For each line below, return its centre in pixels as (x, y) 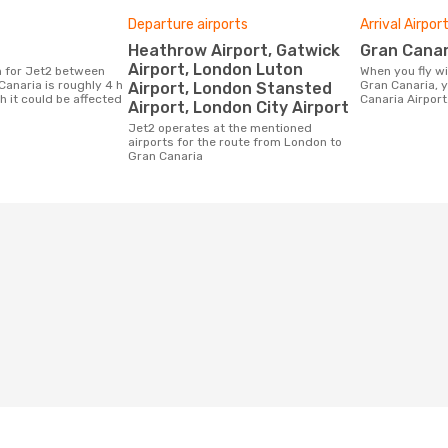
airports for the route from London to (235, 142)
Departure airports (188, 24)
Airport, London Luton (215, 69)
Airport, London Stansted (230, 88)
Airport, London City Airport (238, 107)
